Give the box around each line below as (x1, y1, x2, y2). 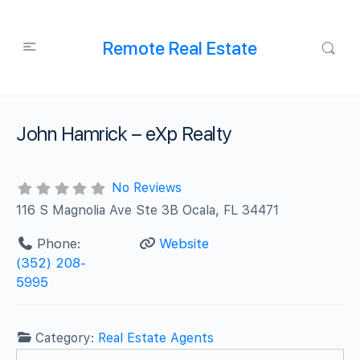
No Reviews (111, 180, 182, 195)
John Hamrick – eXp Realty (16, 122, 231, 145)
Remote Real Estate (102, 37, 257, 59)
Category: (35, 329, 99, 346)
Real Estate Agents (98, 329, 215, 346)
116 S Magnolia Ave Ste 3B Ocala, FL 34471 (16, 202, 280, 218)
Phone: (36, 235, 81, 252)
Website (158, 235, 209, 252)
